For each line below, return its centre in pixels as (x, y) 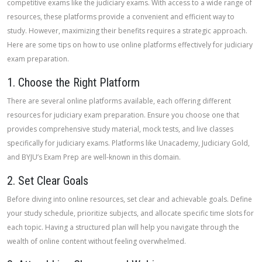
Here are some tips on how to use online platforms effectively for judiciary (130, 45)
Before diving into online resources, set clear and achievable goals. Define (130, 199)
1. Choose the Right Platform (73, 82)
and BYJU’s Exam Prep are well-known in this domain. (94, 157)
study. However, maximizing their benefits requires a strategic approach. (127, 31)
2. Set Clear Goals (48, 181)
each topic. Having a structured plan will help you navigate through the (123, 227)
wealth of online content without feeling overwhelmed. (96, 241)
